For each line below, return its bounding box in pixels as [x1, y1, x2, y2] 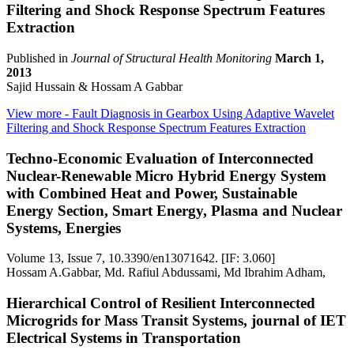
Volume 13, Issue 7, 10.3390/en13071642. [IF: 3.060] [6, 251, 275, 265]
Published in [6, 51, 71, 65]
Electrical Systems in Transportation [6, 330, 241, 347]
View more [6, 106, 62, 120]
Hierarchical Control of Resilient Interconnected [6, 295, 315, 312]
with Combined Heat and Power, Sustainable [6, 184, 297, 201]
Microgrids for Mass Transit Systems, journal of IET [6, 312, 346, 330]
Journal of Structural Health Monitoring [71, 51, 272, 65]
